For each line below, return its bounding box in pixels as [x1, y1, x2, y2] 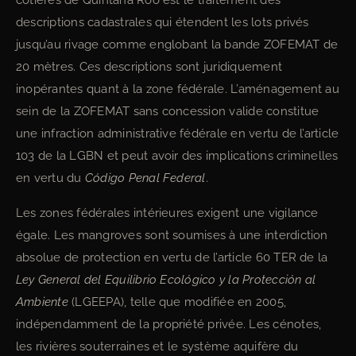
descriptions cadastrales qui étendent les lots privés [16, 15, 309, 29]
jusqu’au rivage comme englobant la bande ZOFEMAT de [16, 37, 339, 52]
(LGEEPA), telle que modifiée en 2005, [68, 295, 287, 309]
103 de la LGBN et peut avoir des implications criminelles [16, 149, 339, 163]
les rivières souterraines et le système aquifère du [16, 339, 299, 354]
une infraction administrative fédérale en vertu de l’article [16, 126, 339, 141]
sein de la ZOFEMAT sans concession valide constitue [16, 104, 319, 118]
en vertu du [16, 171, 85, 185]
